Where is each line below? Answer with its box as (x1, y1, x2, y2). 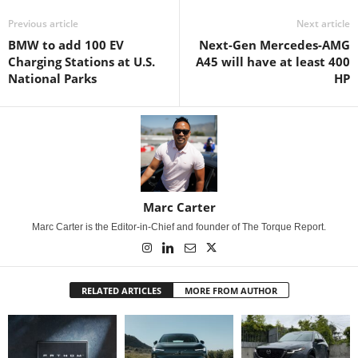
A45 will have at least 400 (196, 54, 350, 70)
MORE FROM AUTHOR (184, 284, 277, 296)
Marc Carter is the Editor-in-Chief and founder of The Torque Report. (32, 221, 326, 233)
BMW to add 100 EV (8, 37, 124, 53)
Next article (296, 17, 350, 30)
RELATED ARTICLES (81, 284, 161, 296)
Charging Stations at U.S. (8, 54, 155, 70)
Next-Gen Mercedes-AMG (199, 37, 350, 53)
